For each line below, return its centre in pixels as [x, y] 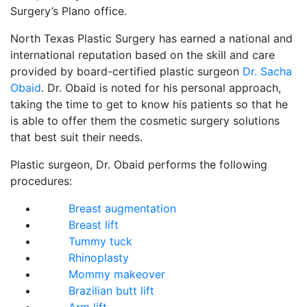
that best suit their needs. [76, 137]
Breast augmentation [122, 209]
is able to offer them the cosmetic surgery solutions [145, 121]
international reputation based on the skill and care [143, 55]
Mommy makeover [117, 274]
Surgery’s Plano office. [69, 11]
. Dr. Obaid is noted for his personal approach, [161, 88]
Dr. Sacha [267, 72]
